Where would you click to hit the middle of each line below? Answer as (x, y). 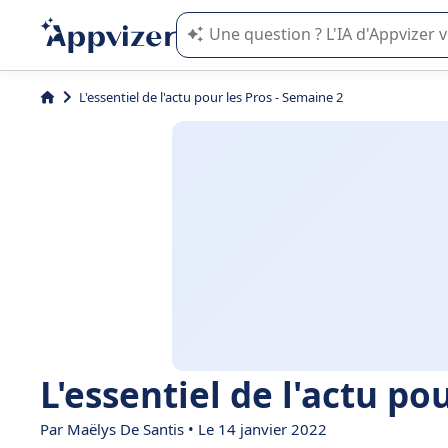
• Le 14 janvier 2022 (257, 429)
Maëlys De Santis (127, 429)
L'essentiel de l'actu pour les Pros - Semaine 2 (211, 97)
